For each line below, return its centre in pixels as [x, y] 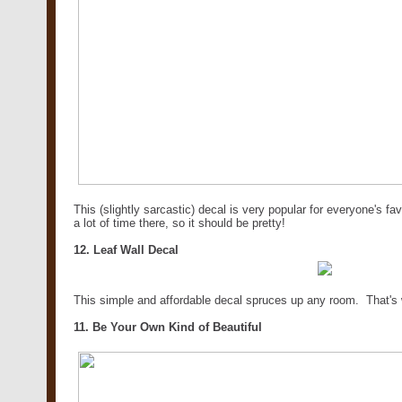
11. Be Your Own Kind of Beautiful [168, 327]
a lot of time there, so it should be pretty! [179, 223]
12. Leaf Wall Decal [126, 249]
